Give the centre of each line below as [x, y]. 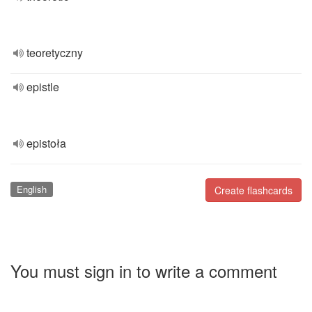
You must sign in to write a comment [144, 270]
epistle [43, 87]
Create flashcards [253, 190]
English [31, 189]
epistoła [46, 143]
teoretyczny [55, 53]
